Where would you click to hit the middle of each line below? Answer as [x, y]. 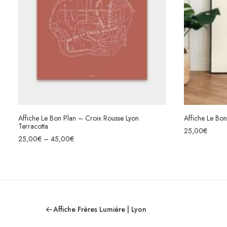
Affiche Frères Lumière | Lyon [100, 209]
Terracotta [33, 126]
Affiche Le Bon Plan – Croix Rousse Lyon [79, 118]
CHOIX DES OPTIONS [92, 126]
